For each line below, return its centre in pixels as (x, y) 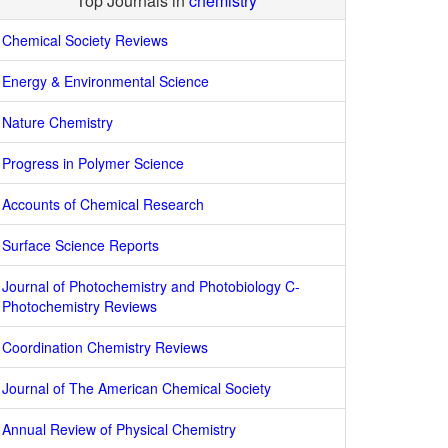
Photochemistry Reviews (79, 306)
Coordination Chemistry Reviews (105, 347)
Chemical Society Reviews (85, 40)
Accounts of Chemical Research (103, 204)
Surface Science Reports (80, 245)
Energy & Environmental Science (105, 81)
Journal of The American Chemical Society (136, 388)
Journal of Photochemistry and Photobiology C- (151, 286)
